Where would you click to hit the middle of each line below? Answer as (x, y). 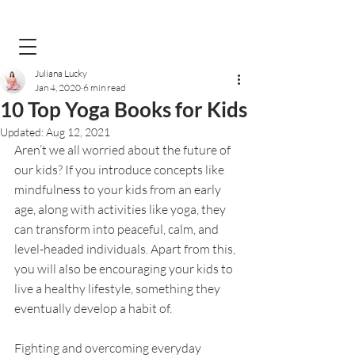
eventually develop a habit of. (94, 308)
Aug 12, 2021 (78, 132)
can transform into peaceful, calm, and (118, 229)
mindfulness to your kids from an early (119, 189)
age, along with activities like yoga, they (121, 209)
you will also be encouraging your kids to (125, 269)
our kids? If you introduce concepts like (120, 170)
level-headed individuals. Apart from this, (126, 249)
